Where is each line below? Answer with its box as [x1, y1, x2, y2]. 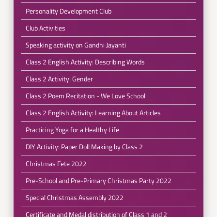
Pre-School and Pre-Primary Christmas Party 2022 [25, 175, 171, 186]
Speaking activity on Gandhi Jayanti [25, 40, 126, 50]
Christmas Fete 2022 [25, 158, 87, 169]
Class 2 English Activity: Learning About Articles [25, 108, 161, 118]
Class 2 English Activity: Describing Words [25, 57, 145, 67]
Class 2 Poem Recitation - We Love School [25, 91, 145, 101]
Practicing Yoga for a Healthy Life [25, 124, 119, 135]
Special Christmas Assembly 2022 [25, 192, 124, 202]
